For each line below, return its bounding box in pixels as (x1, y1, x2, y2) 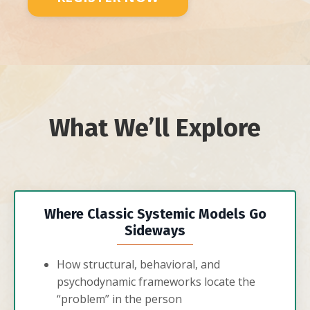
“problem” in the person (57, 291, 182, 307)
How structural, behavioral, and (57, 257, 220, 272)
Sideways (125, 222, 185, 239)
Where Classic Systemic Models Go (44, 206, 266, 222)
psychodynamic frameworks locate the (57, 274, 255, 289)
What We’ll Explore (49, 113, 261, 143)
